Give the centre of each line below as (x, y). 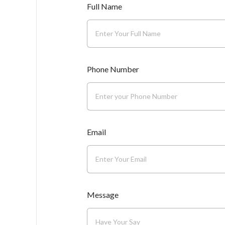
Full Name (104, 6)
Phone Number (113, 69)
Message (102, 194)
